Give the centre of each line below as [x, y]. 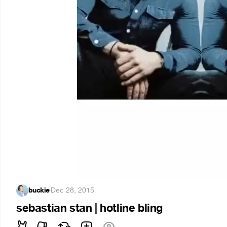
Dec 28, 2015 [73, 190]
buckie [39, 190]
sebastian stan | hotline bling [89, 208]
